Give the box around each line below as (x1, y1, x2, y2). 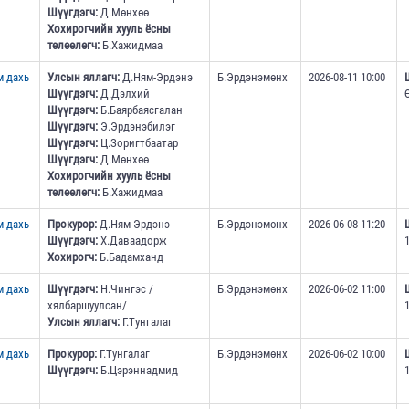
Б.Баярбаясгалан (97, 103, 183, 118)
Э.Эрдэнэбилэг (97, 120, 175, 134)
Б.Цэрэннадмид (97, 363, 178, 378)
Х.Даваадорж (97, 234, 167, 248)
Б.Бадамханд (96, 250, 163, 265)
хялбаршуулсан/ (47, 299, 127, 313)
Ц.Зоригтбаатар (97, 136, 178, 151)
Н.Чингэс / (97, 282, 153, 297)
